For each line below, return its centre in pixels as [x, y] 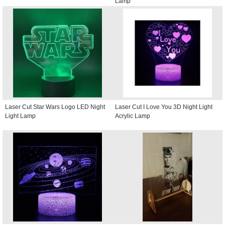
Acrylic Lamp [133, 116]
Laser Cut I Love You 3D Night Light [164, 107]
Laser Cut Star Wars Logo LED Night [55, 107]
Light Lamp [20, 116]
